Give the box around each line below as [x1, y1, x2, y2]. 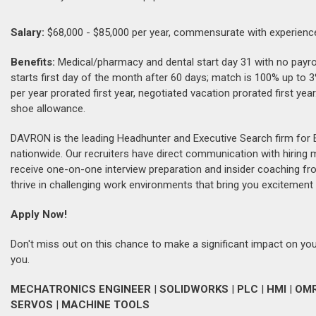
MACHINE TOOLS [61, 298, 150, 311]
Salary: [11, 26, 44, 39]
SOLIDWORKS [159, 283, 229, 296]
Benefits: [11, 56, 55, 68]
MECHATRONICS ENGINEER [11, 283, 151, 296]
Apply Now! [11, 208, 67, 221]
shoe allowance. [11, 102, 85, 115]
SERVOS [11, 298, 53, 311]
